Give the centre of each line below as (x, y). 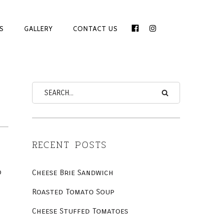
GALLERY (38, 29)
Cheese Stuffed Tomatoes (80, 211)
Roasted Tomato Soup (73, 192)
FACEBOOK (154, 34)
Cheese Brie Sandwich (73, 172)
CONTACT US (95, 29)
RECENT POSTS (70, 145)
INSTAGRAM (174, 34)
